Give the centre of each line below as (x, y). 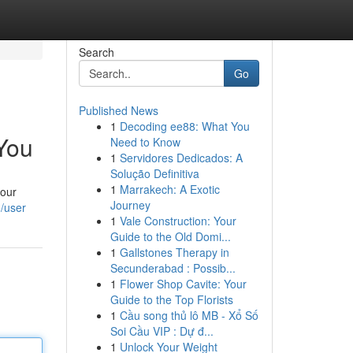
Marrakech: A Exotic (169, 189)
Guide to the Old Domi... (170, 236)
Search (96, 52)
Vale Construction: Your (178, 221)
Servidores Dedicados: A (181, 158)
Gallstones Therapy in (174, 252)
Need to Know (145, 142)
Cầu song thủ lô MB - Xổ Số (189, 315)
